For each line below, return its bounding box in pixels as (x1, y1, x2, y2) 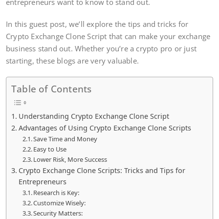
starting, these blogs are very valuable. (6, 56, 141, 66)
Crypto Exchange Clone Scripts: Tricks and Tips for (18, 166, 185, 175)
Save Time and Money (33, 134, 98, 144)
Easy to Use (33, 145, 67, 154)
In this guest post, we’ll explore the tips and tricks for (6, 19, 189, 29)
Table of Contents (11, 82, 92, 96)
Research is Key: (33, 188, 81, 197)
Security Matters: (33, 209, 85, 218)
